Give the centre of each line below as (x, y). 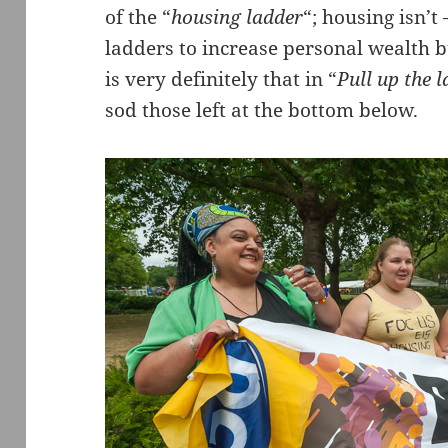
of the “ (138, 17)
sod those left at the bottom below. (262, 110)
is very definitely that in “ (221, 79)
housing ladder (237, 17)
